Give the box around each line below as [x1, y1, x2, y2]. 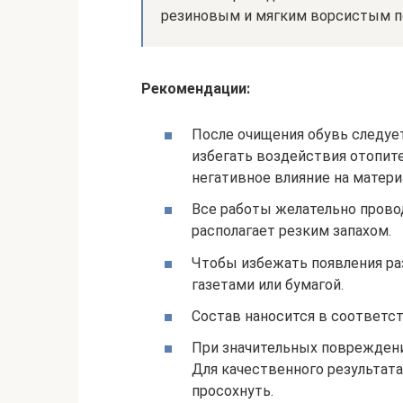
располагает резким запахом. [192, 222, 391, 240]
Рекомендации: [141, 80, 250, 97]
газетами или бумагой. [192, 275, 344, 293]
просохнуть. [192, 381, 273, 399]
